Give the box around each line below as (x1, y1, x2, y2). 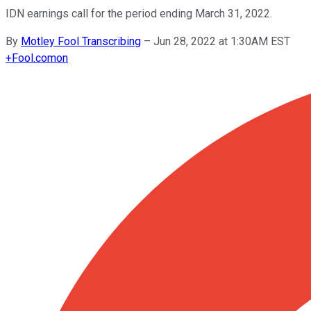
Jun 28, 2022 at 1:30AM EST (153, 34, 290, 48)
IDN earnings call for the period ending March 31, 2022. (6, 6, 272, 20)
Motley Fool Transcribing (21, 34, 141, 48)
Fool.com (12, 51, 56, 65)
